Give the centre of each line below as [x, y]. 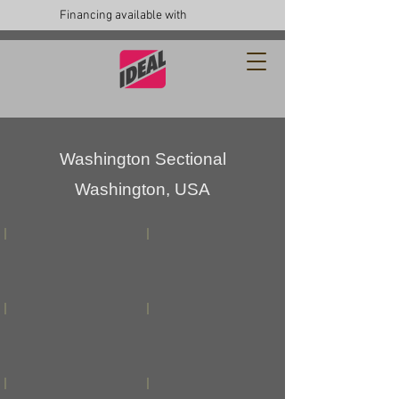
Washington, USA [142, 189]
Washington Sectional [142, 159]
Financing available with [123, 16]
